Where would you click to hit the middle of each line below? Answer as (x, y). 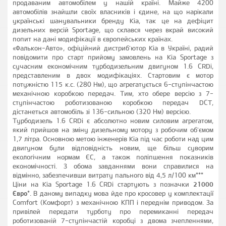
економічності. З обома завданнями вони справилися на (113, 166)
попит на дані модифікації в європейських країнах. (93, 39)
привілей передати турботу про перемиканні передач (113, 211)
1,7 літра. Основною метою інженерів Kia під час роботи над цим (113, 139)
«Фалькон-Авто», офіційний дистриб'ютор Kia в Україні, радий (113, 48)
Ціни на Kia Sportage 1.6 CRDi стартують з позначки (103, 184)
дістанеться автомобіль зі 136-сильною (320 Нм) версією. (102, 111)
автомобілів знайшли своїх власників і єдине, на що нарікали (113, 12)
